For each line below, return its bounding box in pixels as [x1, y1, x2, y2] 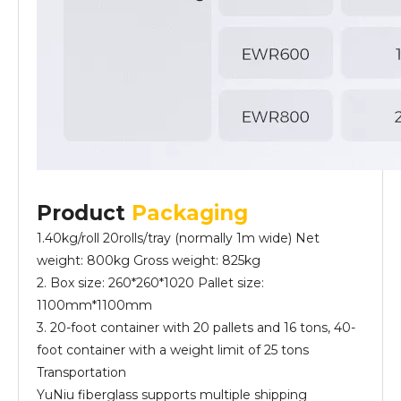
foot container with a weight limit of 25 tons [37, 342, 309, 358]
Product [37, 200, 132, 226]
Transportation [37, 364, 126, 380]
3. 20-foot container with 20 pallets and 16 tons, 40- [37, 320, 355, 336]
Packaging [132, 200, 248, 226]
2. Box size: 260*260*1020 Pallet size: [37, 275, 264, 291]
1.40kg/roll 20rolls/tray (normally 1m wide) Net [37, 230, 320, 246]
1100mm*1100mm [37, 297, 152, 313]
